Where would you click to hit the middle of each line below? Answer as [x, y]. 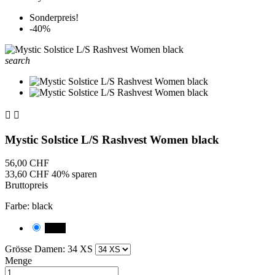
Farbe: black [29, 206]
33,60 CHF [28, 174]
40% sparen [74, 174]
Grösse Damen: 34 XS [50, 249]
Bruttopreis [26, 185]
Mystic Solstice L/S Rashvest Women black [112, 139]
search [17, 60]
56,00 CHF [27, 163]
